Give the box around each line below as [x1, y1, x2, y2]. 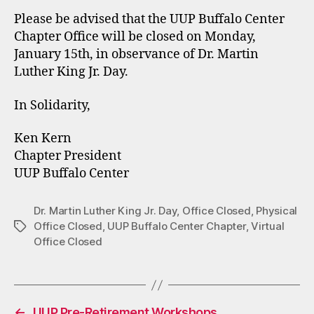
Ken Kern [14, 130, 71, 146]
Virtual [251, 219, 285, 233]
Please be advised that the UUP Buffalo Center [14, 11, 285, 27]
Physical [256, 204, 298, 217]
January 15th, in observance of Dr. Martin [14, 46, 259, 62]
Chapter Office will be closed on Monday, [14, 29, 256, 45]
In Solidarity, [14, 97, 90, 114]
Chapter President [14, 148, 121, 164]
